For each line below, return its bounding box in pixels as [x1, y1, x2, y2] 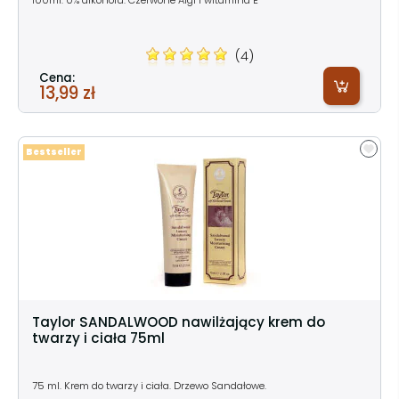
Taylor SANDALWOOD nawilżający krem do [32, 312, 325, 331]
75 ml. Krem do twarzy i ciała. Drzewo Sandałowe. [32, 378, 266, 393]
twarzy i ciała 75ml [32, 328, 165, 347]
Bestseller [26, 145, 82, 158]
